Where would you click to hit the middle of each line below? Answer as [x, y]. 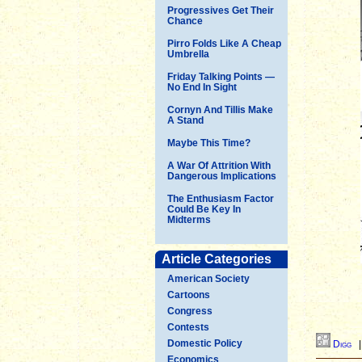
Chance [185, 21]
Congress [190, 311]
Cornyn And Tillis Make [220, 109]
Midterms [189, 219]
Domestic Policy [205, 343]
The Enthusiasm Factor [221, 198]
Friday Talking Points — [221, 76]
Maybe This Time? [209, 143]
